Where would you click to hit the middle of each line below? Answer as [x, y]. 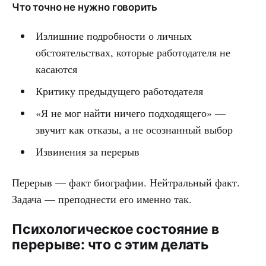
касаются [56, 69]
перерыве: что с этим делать [110, 244]
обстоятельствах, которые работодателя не [133, 52]
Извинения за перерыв [87, 151]
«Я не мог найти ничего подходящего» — [130, 113]
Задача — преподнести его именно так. [102, 199]
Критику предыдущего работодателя [119, 91]
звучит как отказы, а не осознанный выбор [134, 129]
